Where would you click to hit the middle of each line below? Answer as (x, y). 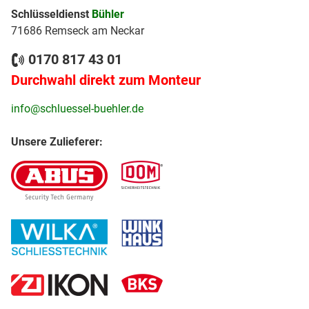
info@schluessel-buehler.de (77, 108)
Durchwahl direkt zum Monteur (106, 80)
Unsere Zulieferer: (57, 141)
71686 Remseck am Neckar (78, 30)
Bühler (108, 14)
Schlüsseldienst (51, 14)
